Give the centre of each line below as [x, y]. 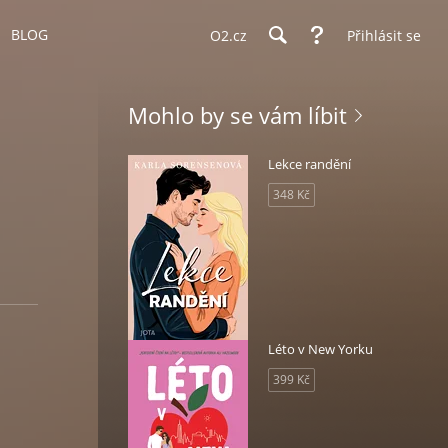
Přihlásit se [384, 35]
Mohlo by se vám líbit [237, 115]
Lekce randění [309, 164]
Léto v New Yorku [320, 349]
